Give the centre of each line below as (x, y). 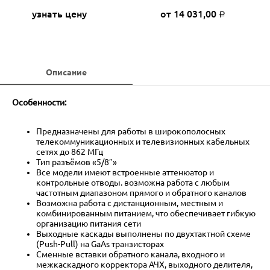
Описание (66, 72)
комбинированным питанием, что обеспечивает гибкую (146, 213)
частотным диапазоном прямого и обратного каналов (141, 193)
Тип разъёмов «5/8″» (77, 162)
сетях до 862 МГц (70, 152)
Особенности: (39, 102)
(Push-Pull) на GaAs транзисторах (100, 244)
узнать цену (59, 14)
